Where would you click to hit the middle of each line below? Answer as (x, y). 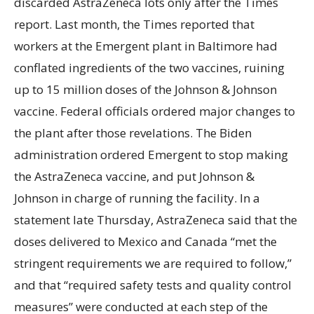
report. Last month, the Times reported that (134, 24)
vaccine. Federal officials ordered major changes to (155, 111)
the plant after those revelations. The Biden (133, 132)
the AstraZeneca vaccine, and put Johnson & (134, 176)
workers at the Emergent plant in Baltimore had (146, 46)
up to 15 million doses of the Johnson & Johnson (145, 89)
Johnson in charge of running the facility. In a (137, 198)
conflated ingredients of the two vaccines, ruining (149, 67)
